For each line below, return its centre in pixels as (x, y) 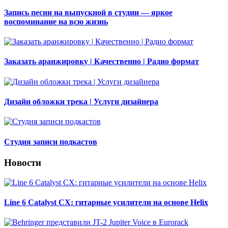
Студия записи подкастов (51, 141)
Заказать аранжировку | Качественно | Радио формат (102, 62)
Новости (23, 162)
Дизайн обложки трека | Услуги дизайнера (81, 102)
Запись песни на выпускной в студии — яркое (88, 12)
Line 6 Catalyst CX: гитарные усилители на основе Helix (106, 202)
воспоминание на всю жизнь (56, 21)
